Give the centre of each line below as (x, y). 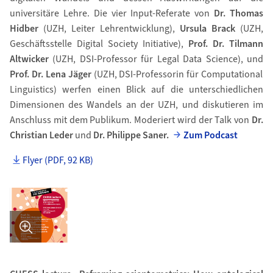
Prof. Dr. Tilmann (226, 44)
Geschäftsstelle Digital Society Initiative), (99, 44)
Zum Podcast (211, 135)
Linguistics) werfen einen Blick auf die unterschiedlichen (136, 90)
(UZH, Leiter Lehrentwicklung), (112, 29)
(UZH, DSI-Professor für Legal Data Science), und (156, 59)
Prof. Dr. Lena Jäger (50, 74)
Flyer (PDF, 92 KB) (58, 160)
